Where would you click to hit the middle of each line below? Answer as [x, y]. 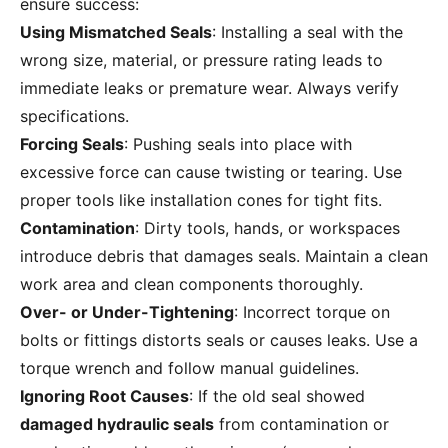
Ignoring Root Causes [104, 396]
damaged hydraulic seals [117, 424]
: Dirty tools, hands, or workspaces [267, 228]
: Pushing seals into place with [238, 144]
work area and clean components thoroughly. [191, 284]
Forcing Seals [72, 144]
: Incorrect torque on [312, 312]
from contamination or [301, 424]
